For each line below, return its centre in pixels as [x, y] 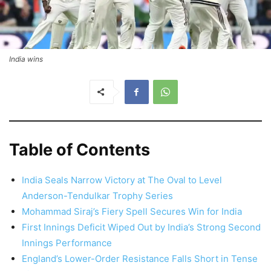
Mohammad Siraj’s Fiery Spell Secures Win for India [132, 211]
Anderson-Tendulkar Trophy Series [97, 195]
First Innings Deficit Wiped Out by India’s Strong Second [141, 227]
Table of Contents [80, 149]
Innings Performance [67, 243]
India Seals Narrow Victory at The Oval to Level [122, 180]
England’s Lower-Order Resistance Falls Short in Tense [140, 258]
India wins [26, 59]
